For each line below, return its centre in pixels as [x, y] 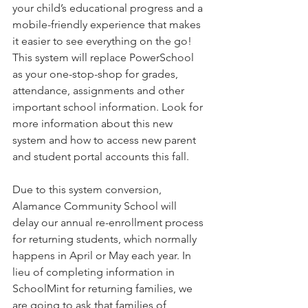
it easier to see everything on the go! [103, 41]
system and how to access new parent [106, 140]
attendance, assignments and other [100, 90]
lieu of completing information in [95, 272]
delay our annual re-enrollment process [109, 222]
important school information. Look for [109, 107]
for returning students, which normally [106, 239]
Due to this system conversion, [88, 189]
